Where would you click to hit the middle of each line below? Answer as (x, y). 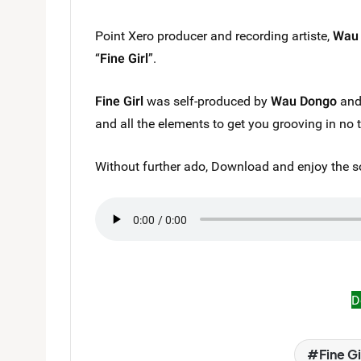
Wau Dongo (304, 101)
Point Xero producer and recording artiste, (214, 35)
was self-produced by (207, 101)
